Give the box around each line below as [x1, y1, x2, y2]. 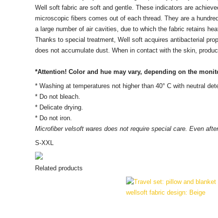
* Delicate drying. [35, 104, 83, 111]
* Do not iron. [35, 114, 72, 122]
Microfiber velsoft [35, 125, 86, 133]
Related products [35, 164, 83, 172]
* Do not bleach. [35, 93, 80, 101]
